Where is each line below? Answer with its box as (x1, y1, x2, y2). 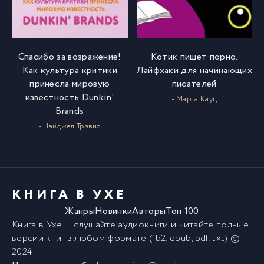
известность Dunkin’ (25, 91, 114, 104)
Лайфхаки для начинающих (136, 64, 252, 77)
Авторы (132, 204, 166, 218)
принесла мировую (29, 77, 110, 91)
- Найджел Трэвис (38, 121, 101, 132)
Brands (55, 104, 84, 118)
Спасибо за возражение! (18, 50, 121, 64)
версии (12, 232, 47, 245)
